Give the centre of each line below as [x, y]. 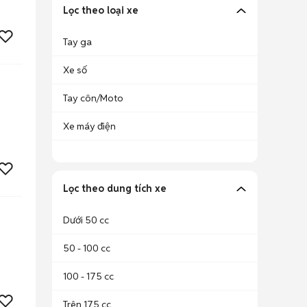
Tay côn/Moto [93, 98]
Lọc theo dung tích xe [115, 188]
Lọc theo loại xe [101, 10]
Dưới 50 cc [86, 220]
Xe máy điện [89, 126]
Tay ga [77, 42]
